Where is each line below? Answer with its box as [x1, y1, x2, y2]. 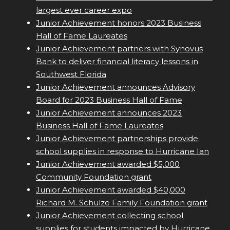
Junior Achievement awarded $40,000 [36, 185, 185, 195]
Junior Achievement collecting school [36, 210, 183, 221]
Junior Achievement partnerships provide [36, 133, 198, 144]
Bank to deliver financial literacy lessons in [36, 56, 198, 67]
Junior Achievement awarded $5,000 [36, 159, 180, 169]
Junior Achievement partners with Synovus [36, 44, 203, 54]
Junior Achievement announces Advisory [36, 82, 195, 92]
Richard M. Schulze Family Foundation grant [36, 198, 207, 208]
